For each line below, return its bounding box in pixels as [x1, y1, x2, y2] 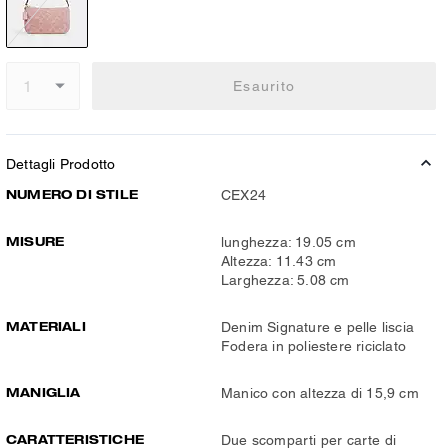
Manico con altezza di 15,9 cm [221, 385, 419, 401]
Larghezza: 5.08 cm [221, 272, 350, 288]
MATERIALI [6, 318, 86, 334]
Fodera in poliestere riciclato [221, 338, 406, 354]
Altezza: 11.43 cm [221, 253, 337, 269]
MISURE [6, 233, 65, 249]
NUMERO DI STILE [6, 186, 138, 202]
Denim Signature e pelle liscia [221, 319, 414, 335]
